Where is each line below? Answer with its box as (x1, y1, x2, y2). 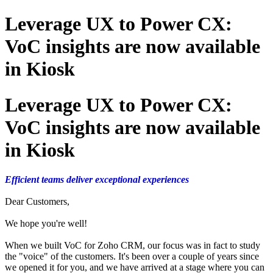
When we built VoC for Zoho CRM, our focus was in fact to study (5, 240, 260, 251)
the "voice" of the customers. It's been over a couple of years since (5, 251, 259, 262)
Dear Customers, (5, 196, 69, 207)
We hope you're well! (5, 218, 87, 229)
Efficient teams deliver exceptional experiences (5, 174, 189, 185)
